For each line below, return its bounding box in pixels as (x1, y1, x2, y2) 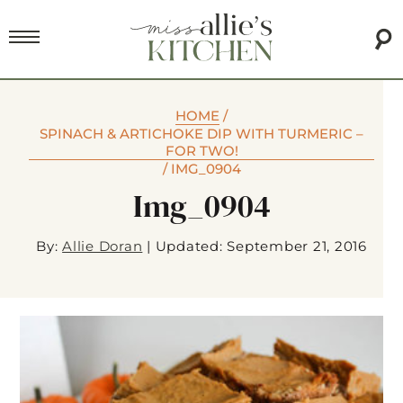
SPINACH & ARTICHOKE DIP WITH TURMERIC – (40, 125, 363, 143)
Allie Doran (62, 237, 143, 255)
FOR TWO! (165, 142, 238, 160)
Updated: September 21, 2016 (155, 237, 367, 255)
